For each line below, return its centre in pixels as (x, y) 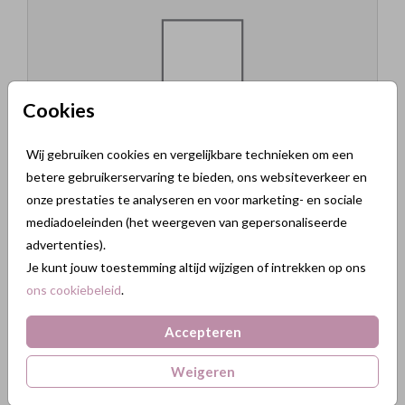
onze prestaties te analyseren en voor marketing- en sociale (194, 199)
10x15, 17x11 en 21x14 (202, 202)
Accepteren (202, 332)
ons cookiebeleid (74, 290)
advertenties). (66, 245)
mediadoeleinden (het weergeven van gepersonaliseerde (187, 222)
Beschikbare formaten (202, 179)
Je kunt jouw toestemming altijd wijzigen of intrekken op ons (196, 267)
